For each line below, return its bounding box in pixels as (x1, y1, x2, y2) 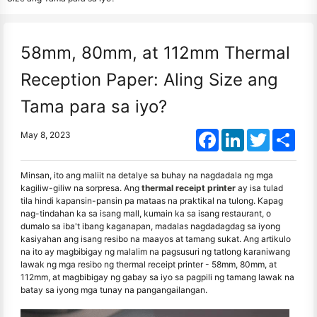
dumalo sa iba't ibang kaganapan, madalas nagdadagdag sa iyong (21, 221, 280, 231)
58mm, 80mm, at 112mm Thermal (21, 42, 290, 63)
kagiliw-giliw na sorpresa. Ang (21, 183, 142, 193)
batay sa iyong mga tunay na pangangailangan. (21, 284, 207, 295)
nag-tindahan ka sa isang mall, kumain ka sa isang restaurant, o (21, 208, 271, 219)
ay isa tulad (236, 183, 283, 193)
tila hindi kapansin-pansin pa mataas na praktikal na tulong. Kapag (21, 195, 283, 206)
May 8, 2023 (21, 129, 71, 140)
